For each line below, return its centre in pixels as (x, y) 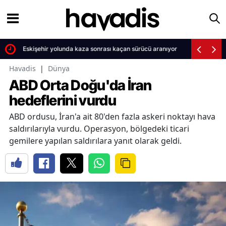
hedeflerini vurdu (63, 100)
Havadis (22, 68)
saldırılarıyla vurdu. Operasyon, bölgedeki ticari (99, 129)
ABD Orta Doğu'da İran (80, 85)
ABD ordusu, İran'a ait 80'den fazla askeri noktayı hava (112, 117)
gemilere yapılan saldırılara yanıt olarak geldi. (95, 141)
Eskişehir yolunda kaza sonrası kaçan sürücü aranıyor (98, 49)
